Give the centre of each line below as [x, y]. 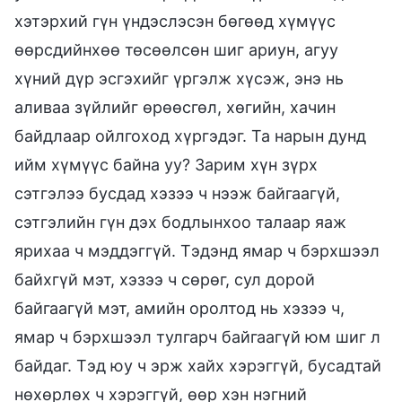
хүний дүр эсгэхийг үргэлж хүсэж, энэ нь [179, 78]
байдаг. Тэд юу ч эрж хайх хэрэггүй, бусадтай [198, 365]
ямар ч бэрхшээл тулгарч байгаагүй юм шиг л [197, 336]
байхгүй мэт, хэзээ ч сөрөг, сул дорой [165, 279]
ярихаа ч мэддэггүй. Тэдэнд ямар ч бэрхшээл [197, 250]
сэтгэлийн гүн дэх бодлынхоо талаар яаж [180, 222]
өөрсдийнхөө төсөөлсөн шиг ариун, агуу [176, 49]
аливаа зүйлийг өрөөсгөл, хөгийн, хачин [175, 107]
